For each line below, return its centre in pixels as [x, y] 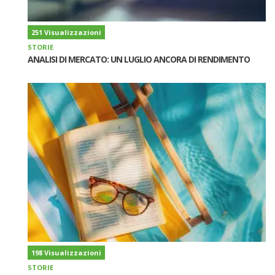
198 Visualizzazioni [66, 253]
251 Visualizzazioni [66, 33]
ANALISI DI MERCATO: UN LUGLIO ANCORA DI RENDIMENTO [139, 60]
